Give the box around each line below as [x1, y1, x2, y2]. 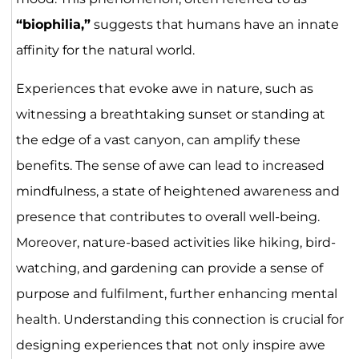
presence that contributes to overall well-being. [15, 209, 320, 225]
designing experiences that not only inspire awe [15, 337, 325, 353]
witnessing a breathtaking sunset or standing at [15, 107, 325, 123]
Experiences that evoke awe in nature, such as [15, 81, 313, 97]
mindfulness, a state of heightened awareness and [15, 184, 340, 200]
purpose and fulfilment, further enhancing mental [15, 286, 337, 302]
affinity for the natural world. [15, 42, 195, 58]
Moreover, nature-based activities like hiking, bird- [15, 235, 336, 251]
